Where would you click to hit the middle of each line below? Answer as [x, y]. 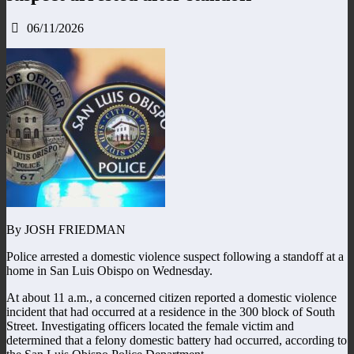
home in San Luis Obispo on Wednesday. [109, 270]
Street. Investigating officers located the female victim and [150, 326]
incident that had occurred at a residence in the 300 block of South [171, 311]
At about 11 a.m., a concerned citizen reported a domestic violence [171, 297]
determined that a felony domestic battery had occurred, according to [177, 340]
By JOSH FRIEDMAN [66, 229]
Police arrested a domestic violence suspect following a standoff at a [175, 256]
